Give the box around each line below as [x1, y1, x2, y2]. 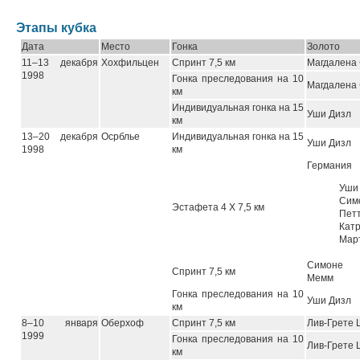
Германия [307, 160, 352, 171]
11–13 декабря [22, 57, 98, 68]
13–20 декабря [22, 131, 98, 142]
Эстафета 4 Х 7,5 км [172, 202, 264, 213]
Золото [307, 41, 340, 52]
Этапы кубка [16, 21, 96, 35]
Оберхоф [101, 317, 144, 329]
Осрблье [101, 131, 140, 142]
